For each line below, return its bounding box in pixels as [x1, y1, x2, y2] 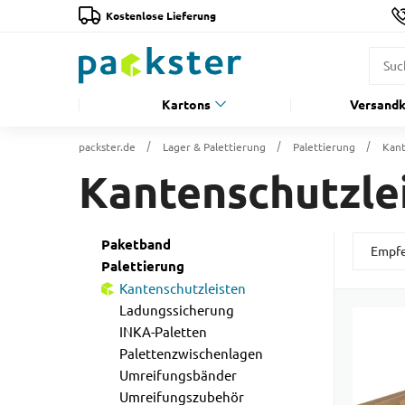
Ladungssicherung [119, 303, 234, 318]
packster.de [79, 140, 136, 154]
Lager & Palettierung [163, 140, 266, 154]
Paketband [101, 237, 171, 253]
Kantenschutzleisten [119, 281, 246, 297]
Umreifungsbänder [119, 368, 237, 383]
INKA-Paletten [119, 325, 207, 340]
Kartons [162, 98, 211, 112]
